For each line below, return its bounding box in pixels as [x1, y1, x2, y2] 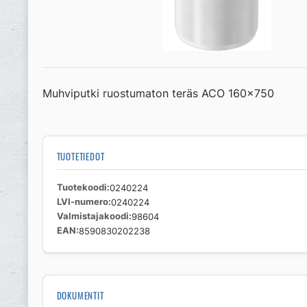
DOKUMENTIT [56, 289, 104, 303]
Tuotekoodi [56, 182, 107, 193]
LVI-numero [56, 197, 108, 208]
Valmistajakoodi [56, 211, 129, 222]
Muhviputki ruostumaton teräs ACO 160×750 [42, 87, 274, 101]
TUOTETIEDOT [56, 150, 105, 164]
